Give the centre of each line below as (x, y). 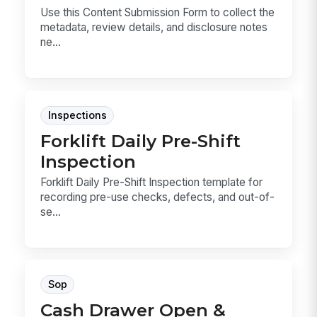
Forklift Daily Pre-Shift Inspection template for (152, 182)
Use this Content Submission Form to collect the (158, 13)
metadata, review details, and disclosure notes (154, 28)
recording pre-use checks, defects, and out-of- (158, 197)
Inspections (77, 115)
